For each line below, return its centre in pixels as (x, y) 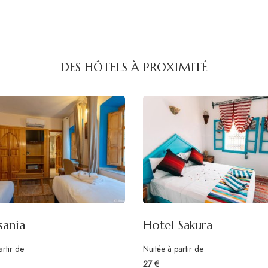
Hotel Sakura (178, 225)
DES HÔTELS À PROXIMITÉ (134, 67)
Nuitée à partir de (173, 249)
